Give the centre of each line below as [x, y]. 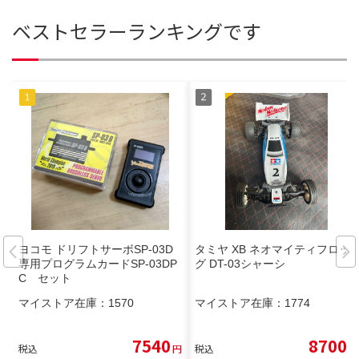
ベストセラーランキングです [137, 30]
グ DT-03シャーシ [240, 264]
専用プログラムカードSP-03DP [98, 264]
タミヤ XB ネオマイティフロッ [272, 249]
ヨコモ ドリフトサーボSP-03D [96, 249]
